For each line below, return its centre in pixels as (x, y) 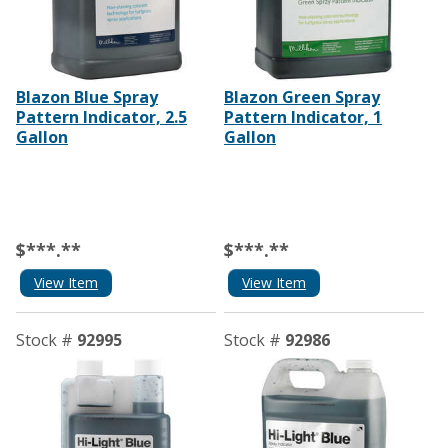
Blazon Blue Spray (87, 96)
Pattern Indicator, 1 (302, 116)
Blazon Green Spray (301, 96)
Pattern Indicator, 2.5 (101, 116)
